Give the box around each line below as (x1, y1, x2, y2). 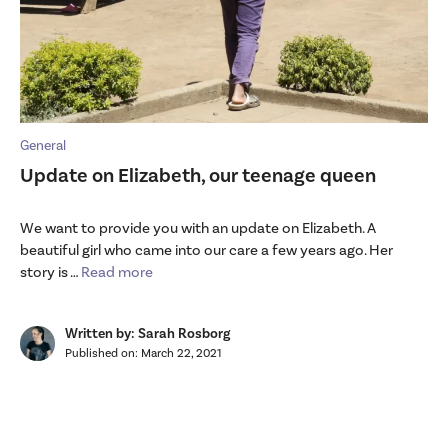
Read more (81, 262, 153, 282)
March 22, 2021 (141, 345, 221, 361)
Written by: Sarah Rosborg (65, 324, 230, 343)
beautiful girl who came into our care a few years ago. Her (20, 240, 393, 260)
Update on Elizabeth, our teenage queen (20, 162, 376, 189)
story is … (20, 262, 81, 282)
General (20, 136, 66, 155)
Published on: (65, 345, 141, 361)
